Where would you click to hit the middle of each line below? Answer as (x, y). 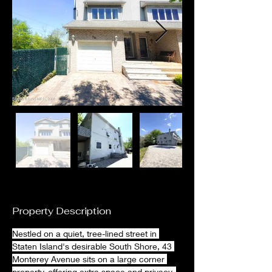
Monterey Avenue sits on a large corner (90, 259)
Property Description (62, 211)
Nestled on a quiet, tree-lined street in (86, 233)
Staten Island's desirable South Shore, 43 (93, 246)
